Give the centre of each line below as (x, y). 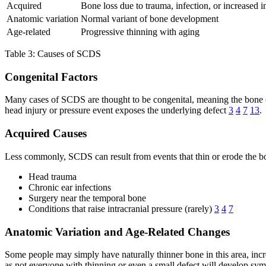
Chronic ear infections (70, 187)
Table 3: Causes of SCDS (53, 53)
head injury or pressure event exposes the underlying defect (117, 110)
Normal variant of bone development (150, 18)
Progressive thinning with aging (140, 31)
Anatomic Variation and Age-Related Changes (117, 232)
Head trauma (53, 176)
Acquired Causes (46, 134)
